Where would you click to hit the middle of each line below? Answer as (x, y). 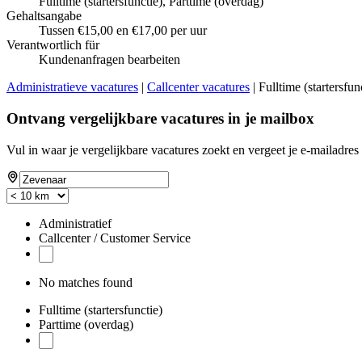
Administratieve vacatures (72, 87)
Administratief (75, 223)
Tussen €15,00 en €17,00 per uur (123, 31)
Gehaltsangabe (44, 16)
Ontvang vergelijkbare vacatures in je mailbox (160, 119)
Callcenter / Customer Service (115, 238)
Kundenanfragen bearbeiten (109, 60)
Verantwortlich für (53, 45)
